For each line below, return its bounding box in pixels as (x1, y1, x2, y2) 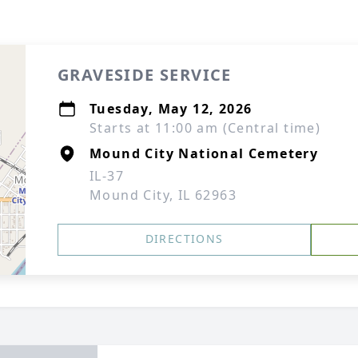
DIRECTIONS (145, 231, 224, 246)
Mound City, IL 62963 (89, 186, 237, 204)
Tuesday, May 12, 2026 (89, 100, 253, 117)
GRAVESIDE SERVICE (58, 64, 232, 86)
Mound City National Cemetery (89, 145, 319, 162)
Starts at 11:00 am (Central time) (89, 119, 321, 137)
